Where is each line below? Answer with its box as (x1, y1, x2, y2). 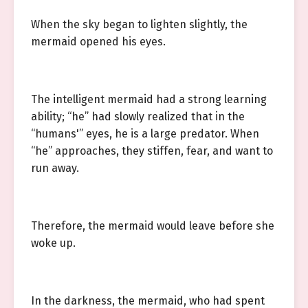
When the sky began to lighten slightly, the (31, 18, 247, 31)
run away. (31, 162, 79, 175)
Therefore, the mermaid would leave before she (31, 219, 274, 232)
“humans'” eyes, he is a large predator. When (31, 127, 259, 140)
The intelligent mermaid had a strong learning (31, 93, 267, 106)
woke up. (31, 236, 76, 250)
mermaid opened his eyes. (31, 35, 166, 48)
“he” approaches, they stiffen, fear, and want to (31, 144, 273, 157)
